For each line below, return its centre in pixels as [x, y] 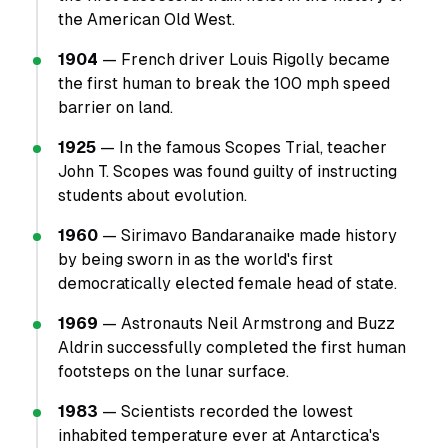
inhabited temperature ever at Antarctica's [219, 435]
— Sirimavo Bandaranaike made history [247, 235]
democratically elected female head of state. [227, 283]
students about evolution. [152, 195]
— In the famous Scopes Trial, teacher [241, 147]
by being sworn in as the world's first [195, 259]
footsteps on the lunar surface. [173, 371]
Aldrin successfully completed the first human [232, 347]
